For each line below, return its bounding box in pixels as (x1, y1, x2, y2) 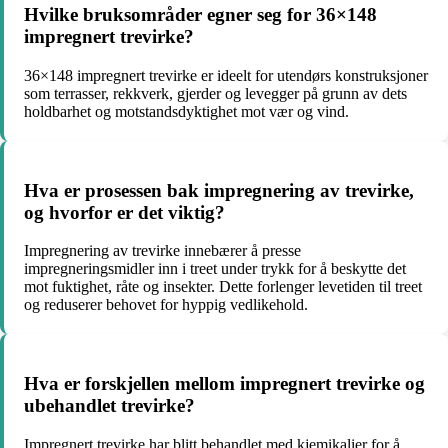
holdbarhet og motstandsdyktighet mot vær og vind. (24, 102, 349, 120)
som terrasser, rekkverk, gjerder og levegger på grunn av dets (24, 84, 407, 102)
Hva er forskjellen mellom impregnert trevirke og (24, 373, 425, 395)
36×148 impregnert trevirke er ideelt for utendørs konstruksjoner (24, 66, 428, 84)
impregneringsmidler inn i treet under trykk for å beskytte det (24, 260, 406, 278)
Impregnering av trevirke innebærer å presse (24, 242, 301, 260)
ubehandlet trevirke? (24, 395, 195, 417)
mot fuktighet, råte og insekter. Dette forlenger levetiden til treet (24, 278, 422, 296)
